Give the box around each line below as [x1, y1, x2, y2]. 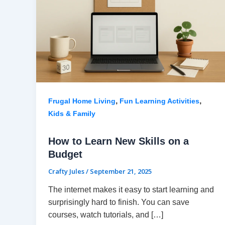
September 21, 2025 [90, 166, 152, 176]
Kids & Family [48, 109, 95, 118]
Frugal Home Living [48, 96, 116, 105]
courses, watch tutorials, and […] [48, 210, 163, 219]
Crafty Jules [48, 166, 86, 176]
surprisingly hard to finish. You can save [48, 198, 189, 207]
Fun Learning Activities [120, 96, 199, 105]
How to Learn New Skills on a [48, 135, 189, 147]
